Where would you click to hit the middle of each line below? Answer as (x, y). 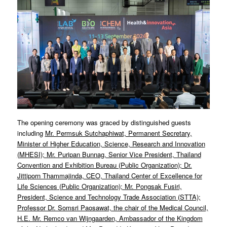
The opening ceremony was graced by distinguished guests (104, 122)
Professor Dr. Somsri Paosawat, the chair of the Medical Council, (112, 207)
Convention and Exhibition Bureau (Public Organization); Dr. (104, 165)
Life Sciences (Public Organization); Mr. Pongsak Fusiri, (99, 186)
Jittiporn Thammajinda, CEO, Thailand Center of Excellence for (109, 175)
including (31, 133)
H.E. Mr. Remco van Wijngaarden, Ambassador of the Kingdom (110, 218)
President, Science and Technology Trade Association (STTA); (109, 197)
